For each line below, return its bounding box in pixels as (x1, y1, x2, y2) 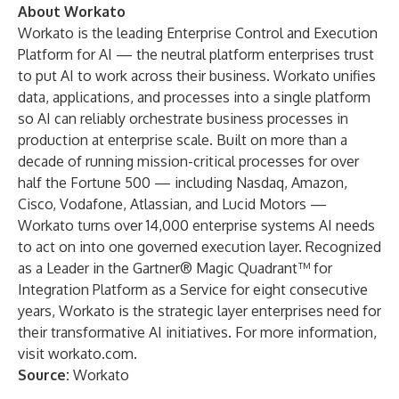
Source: (18, 366, 69, 384)
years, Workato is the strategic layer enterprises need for (18, 302, 381, 320)
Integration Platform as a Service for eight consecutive (18, 281, 368, 298)
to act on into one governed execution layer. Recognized (18, 238, 381, 256)
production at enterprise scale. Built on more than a (18, 131, 347, 149)
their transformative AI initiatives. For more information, (18, 323, 377, 341)
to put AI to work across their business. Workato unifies (18, 67, 376, 85)
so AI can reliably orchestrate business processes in (18, 110, 348, 127)
